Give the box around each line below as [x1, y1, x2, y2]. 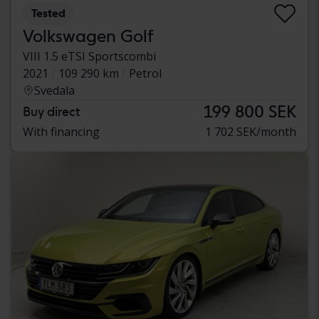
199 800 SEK [204, 101, 296, 122]
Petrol [129, 66, 162, 82]
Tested [31, 6, 66, 21]
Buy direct [23, 104, 80, 120]
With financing [23, 124, 100, 140]
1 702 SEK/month [205, 124, 296, 140]
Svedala [34, 83, 75, 99]
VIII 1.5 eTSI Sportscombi [23, 48, 156, 65]
